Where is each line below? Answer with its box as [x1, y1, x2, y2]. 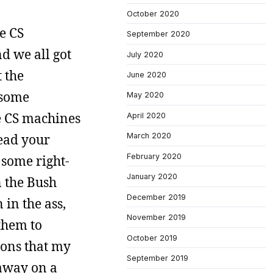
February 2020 [127, 151, 182, 161]
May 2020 [127, 90, 164, 100]
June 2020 [127, 70, 166, 79]
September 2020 [127, 29, 190, 39]
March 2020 [127, 131, 171, 141]
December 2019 [127, 192, 186, 202]
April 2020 [127, 110, 166, 120]
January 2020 [127, 172, 177, 182]
